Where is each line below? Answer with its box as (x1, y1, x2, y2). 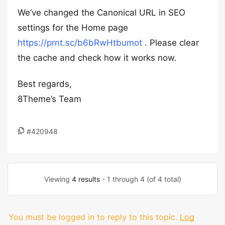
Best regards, (18, 79, 72, 89)
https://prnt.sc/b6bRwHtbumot (18, 38, 142, 48)
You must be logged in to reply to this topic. (9, 212, 177, 222)
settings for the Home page (18, 23, 128, 33)
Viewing (44, 175, 72, 183)
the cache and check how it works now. (18, 53, 177, 63)
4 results (71, 175, 100, 183)
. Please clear (142, 38, 199, 48)
